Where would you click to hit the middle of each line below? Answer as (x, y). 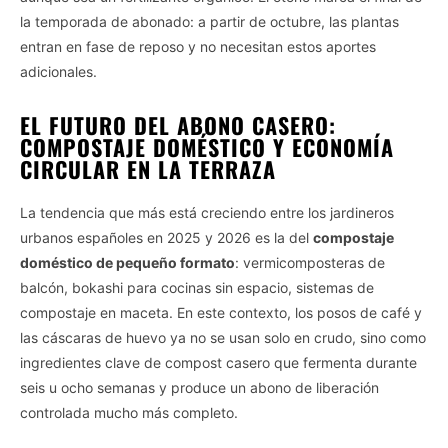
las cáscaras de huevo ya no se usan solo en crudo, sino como (223, 337)
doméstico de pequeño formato (127, 262)
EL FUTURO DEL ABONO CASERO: (178, 124)
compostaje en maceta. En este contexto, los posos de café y (221, 312)
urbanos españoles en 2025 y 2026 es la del (166, 237)
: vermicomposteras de (310, 262)
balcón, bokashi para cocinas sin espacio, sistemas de (197, 287)
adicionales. (58, 71)
